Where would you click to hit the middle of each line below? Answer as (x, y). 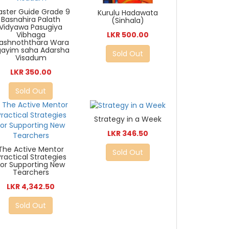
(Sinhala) (128, 21)
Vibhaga (31, 35)
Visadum (31, 58)
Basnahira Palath (31, 20)
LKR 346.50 (128, 134)
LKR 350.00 (31, 72)
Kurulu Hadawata (128, 13)
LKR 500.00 (128, 35)
